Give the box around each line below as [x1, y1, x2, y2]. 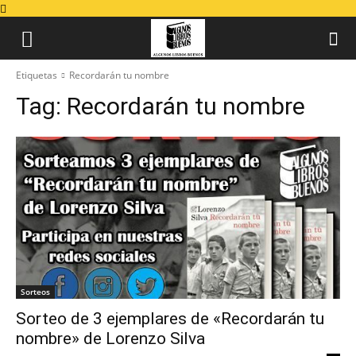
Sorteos [21, 286, 50, 297]
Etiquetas [16, 68, 57, 82]
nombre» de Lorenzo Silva [16, 329, 205, 348]
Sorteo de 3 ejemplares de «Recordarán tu [16, 309, 324, 328]
